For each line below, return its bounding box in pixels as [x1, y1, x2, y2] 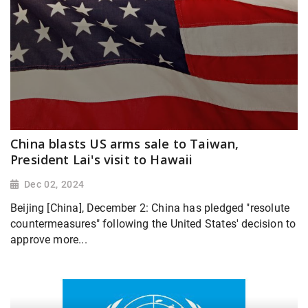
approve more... [10, 232, 87, 246]
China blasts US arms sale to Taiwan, [10, 135, 239, 152]
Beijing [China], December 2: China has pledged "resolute [10, 201, 290, 214]
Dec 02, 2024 [23, 178, 85, 190]
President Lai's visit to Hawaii [10, 151, 193, 168]
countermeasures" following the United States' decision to [10, 217, 296, 230]
